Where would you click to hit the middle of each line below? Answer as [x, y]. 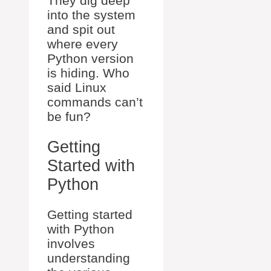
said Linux [77, 88]
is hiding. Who [88, 73]
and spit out [81, 30]
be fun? [69, 117]
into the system [91, 15]
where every [83, 44]
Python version [90, 59]
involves [71, 244]
